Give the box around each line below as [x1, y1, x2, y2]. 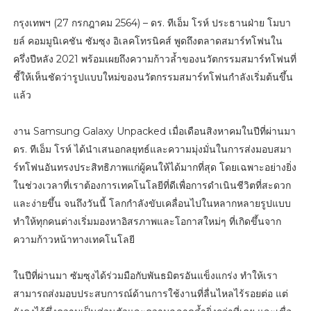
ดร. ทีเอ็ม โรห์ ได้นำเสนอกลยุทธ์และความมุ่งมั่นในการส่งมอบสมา [12, 142, 292, 155]
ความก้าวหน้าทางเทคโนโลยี [12, 233, 135, 246]
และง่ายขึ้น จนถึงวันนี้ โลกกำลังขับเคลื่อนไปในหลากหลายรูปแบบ [12, 196, 291, 210]
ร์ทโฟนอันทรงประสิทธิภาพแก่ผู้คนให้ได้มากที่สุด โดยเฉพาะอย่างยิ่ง [12, 160, 296, 174]
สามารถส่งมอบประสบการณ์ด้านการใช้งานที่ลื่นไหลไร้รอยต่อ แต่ [12, 287, 288, 300]
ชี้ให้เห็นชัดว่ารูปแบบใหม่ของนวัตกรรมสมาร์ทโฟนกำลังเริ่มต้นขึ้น [12, 70, 293, 83]
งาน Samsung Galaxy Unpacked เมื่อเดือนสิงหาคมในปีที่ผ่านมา [12, 124, 296, 137]
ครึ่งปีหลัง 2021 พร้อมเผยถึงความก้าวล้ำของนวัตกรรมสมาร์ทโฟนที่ [12, 52, 296, 65]
